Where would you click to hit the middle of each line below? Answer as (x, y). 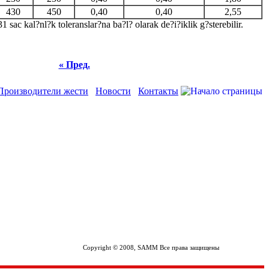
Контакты (158, 91)
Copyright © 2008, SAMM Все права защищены (151, 247)
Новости (113, 91)
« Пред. (74, 65)
